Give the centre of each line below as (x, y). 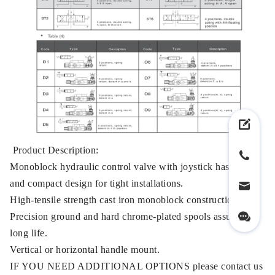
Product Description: (54, 150)
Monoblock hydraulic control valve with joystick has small (132, 166)
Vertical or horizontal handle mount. (86, 249)
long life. (30, 233)
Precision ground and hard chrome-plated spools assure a (128, 216)
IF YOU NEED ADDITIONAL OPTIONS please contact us (136, 266)
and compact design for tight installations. (98, 183)
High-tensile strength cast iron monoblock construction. (126, 199)
